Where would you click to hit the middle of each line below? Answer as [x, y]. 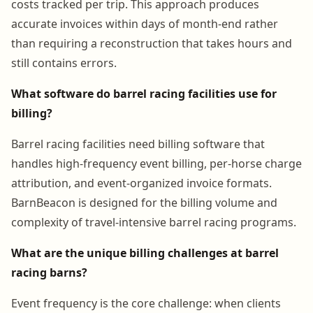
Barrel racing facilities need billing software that [138, 144]
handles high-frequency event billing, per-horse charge [156, 163]
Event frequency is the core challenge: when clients [146, 303]
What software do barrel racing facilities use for [144, 93]
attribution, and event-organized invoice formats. [141, 183]
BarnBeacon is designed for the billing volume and [144, 202]
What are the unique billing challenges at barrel [145, 253]
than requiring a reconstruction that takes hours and [152, 43]
